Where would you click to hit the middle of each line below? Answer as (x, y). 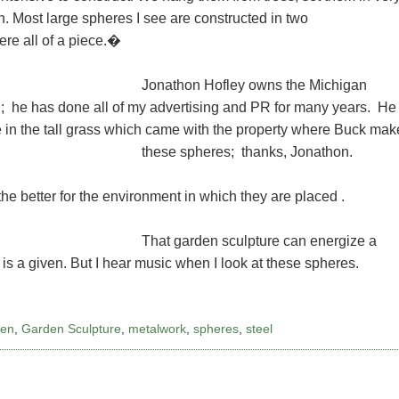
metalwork (157, 329)
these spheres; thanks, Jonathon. (247, 152)
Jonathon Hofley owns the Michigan (254, 85)
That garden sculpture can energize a (259, 241)
